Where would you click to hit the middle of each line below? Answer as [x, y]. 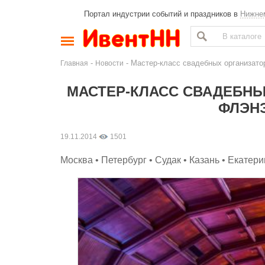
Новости [109, 63]
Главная [74, 63]
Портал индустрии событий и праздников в [162, 14]
